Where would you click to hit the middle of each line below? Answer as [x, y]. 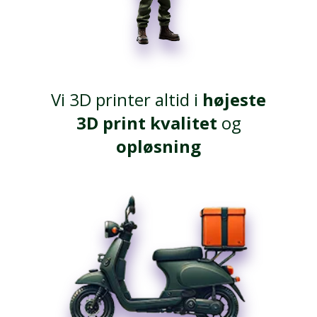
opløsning [158, 146]
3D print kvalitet [146, 122]
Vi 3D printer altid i [127, 99]
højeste [234, 99]
